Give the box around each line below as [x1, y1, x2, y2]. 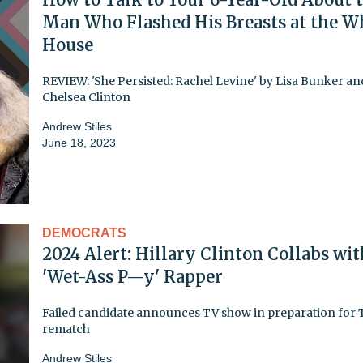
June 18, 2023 [42, 135, 116, 149]
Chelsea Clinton [42, 89, 130, 105]
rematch [42, 321, 90, 336]
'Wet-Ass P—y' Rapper [42, 266, 223, 287]
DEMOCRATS [42, 225, 126, 240]
